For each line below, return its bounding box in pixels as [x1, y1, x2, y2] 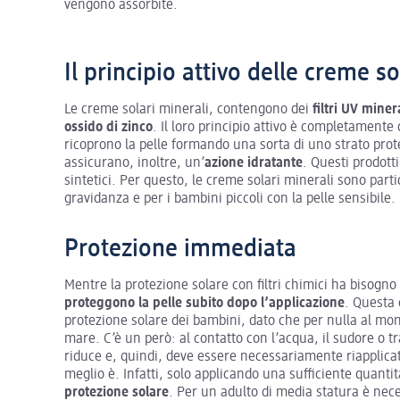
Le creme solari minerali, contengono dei [64, 102, 312, 117]
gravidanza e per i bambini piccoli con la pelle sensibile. [64, 191, 396, 206]
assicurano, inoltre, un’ [64, 155, 204, 171]
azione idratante [204, 155, 303, 171]
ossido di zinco [64, 120, 153, 135]
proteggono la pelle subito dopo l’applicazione [64, 296, 345, 311]
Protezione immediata [64, 236, 296, 262]
